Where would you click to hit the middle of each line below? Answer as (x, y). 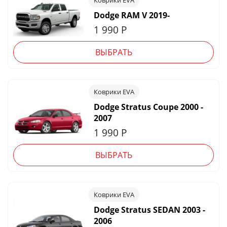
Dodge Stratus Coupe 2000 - (148, 107)
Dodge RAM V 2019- (131, 15)
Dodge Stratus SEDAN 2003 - (149, 210)
